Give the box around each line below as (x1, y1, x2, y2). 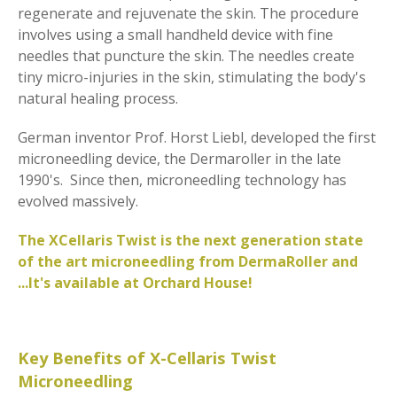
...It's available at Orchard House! (18, 273, 253, 292)
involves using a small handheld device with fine (18, 25, 333, 44)
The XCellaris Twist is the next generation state (18, 230, 363, 250)
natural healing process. (18, 89, 178, 108)
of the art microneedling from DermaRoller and (18, 252, 358, 271)
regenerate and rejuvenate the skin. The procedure (18, 4, 359, 23)
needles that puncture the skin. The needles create (18, 46, 354, 66)
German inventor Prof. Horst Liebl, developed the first (18, 128, 376, 147)
